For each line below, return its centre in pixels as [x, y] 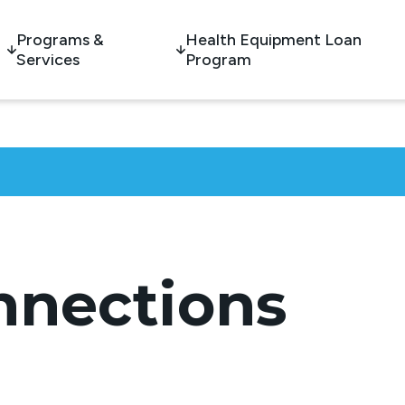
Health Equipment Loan [274, 40]
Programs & [60, 40]
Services [48, 60]
